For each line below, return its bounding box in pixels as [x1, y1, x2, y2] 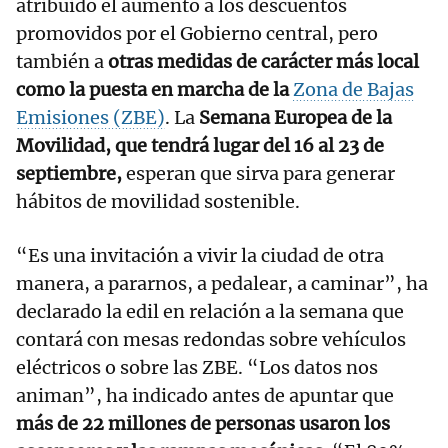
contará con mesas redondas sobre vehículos [16, 328, 406, 352]
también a [16, 50, 104, 74]
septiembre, [16, 162, 126, 186]
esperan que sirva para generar [126, 162, 395, 186]
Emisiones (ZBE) [16, 106, 165, 130]
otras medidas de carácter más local [104, 50, 419, 74]
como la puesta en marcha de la [16, 78, 293, 102]
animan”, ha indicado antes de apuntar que [16, 384, 394, 408]
